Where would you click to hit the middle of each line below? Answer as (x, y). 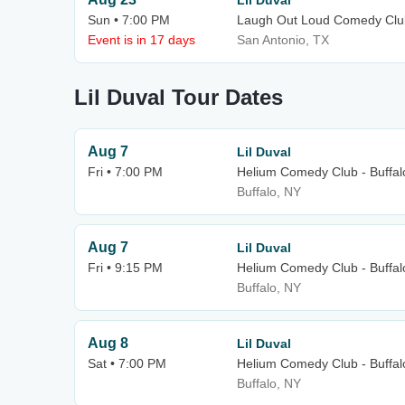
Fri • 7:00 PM (125, 172)
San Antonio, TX (283, 40)
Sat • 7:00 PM (127, 363)
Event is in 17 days (141, 40)
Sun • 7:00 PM (129, 20)
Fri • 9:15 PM (125, 268)
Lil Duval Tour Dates (179, 97)
